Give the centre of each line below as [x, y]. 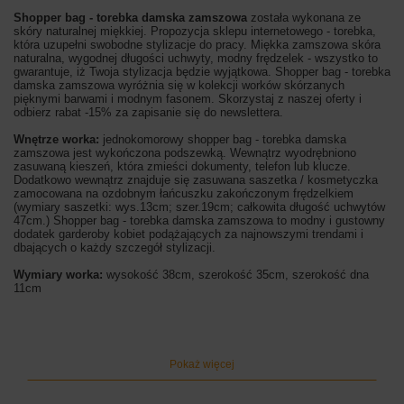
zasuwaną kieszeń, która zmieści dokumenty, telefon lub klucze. [182, 166]
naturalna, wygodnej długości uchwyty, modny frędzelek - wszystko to [196, 58]
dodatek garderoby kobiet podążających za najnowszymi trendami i [188, 234]
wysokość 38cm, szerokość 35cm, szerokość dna [236, 274]
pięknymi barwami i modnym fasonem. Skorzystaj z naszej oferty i [188, 98]
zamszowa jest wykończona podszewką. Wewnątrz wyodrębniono [185, 152]
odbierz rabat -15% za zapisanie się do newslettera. [150, 112]
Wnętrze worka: [56, 139]
